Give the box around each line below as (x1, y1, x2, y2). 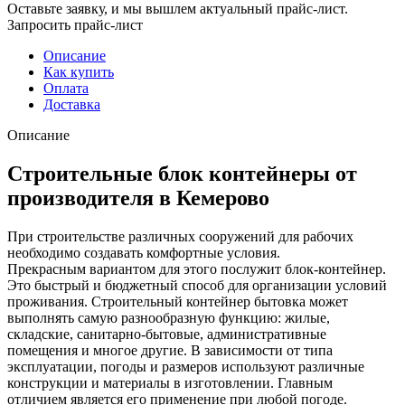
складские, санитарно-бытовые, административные (7, 325, 326, 342)
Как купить (43, 63, 114, 80)
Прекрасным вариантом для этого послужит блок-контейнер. (7, 260, 386, 277)
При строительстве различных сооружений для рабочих (7, 228, 353, 244)
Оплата (43, 80, 89, 96)
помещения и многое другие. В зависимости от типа (7, 342, 333, 358)
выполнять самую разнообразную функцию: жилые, (7, 309, 330, 325)
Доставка (43, 96, 100, 112)
